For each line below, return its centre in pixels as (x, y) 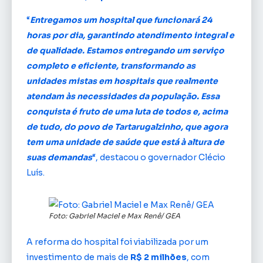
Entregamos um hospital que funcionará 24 (121, 20)
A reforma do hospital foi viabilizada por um (117, 242)
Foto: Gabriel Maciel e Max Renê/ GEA (114, 216)
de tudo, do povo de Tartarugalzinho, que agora (127, 127)
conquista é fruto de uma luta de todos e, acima (127, 112)
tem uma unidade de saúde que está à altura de (125, 142)
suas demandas (59, 158)
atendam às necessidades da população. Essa (123, 97)
